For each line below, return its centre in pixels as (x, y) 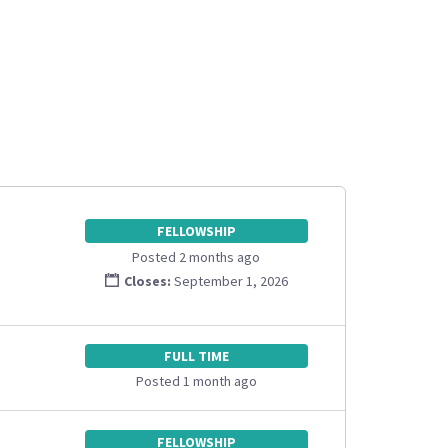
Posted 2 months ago (196, 256)
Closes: (147, 281)
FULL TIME (196, 355)
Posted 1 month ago (196, 381)
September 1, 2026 (229, 281)
